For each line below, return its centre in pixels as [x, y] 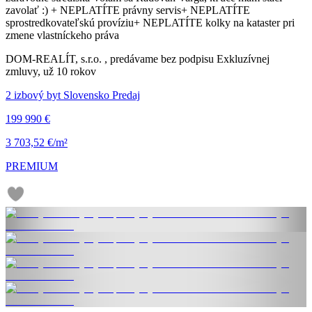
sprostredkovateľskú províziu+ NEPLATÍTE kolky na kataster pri [150, 23]
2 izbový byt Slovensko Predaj [73, 95]
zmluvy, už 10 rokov [51, 72]
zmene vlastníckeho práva [62, 36]
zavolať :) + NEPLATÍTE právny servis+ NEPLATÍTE [128, 10]
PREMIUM [32, 166]
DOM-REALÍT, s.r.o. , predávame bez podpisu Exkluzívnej [138, 59]
